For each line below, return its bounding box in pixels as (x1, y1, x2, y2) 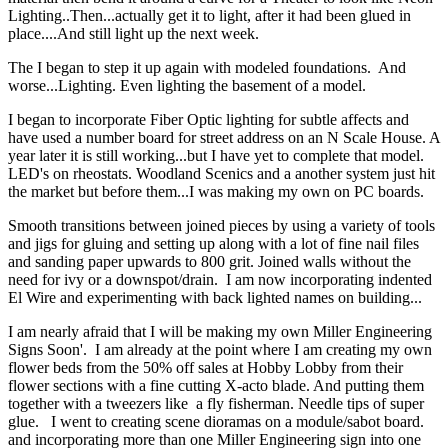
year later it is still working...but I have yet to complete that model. (8, 147, 428, 165)
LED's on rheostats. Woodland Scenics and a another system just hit (8, 165, 435, 183)
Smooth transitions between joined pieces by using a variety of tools (8, 217, 435, 235)
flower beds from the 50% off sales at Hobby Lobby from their (8, 359, 403, 377)
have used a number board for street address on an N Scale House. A (8, 129, 440, 147)
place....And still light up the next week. (8, 25, 259, 43)
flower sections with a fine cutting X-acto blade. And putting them (8, 377, 424, 395)
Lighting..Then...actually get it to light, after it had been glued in (8, 7, 411, 25)
